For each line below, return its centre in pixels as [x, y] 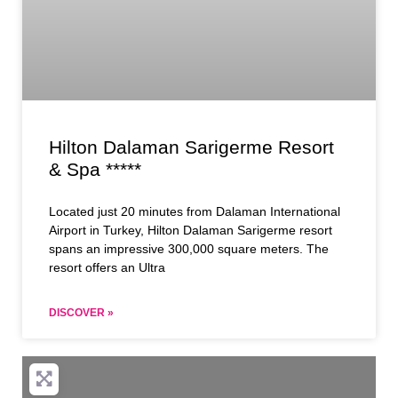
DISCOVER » [81, 312]
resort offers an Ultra [107, 267]
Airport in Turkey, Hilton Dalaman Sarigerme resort [191, 230]
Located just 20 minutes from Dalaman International [195, 211]
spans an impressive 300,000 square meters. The [189, 248]
